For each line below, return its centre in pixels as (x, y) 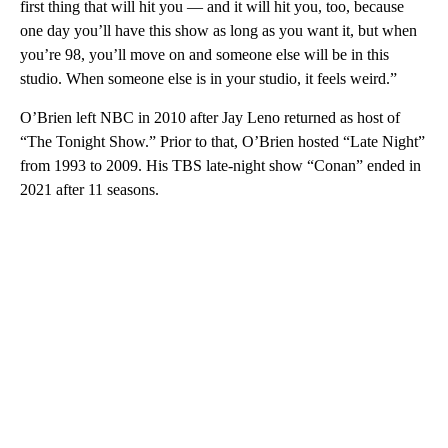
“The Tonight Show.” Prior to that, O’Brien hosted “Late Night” (222, 142)
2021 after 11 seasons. (89, 190)
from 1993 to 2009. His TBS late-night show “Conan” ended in (220, 166)
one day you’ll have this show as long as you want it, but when (218, 31)
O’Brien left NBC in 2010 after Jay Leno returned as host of (210, 118)
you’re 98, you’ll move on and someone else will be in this (204, 55)
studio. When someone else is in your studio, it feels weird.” (208, 79)
